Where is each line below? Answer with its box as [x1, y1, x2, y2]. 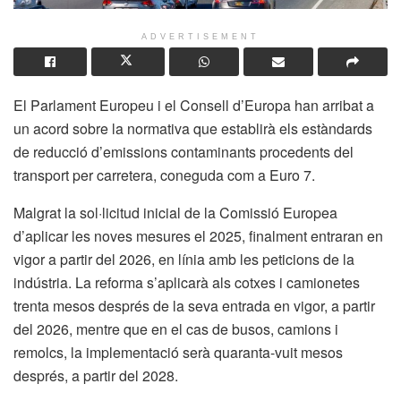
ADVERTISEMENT [141, 31, 260, 41]
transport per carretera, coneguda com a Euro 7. [13, 164, 315, 185]
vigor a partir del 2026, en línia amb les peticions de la [13, 248, 354, 269]
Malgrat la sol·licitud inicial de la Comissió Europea [13, 201, 337, 223]
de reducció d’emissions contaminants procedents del [13, 141, 354, 162]
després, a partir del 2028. [13, 364, 178, 386]
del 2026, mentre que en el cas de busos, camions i [13, 318, 338, 339]
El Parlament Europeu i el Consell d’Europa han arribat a [13, 94, 374, 115]
